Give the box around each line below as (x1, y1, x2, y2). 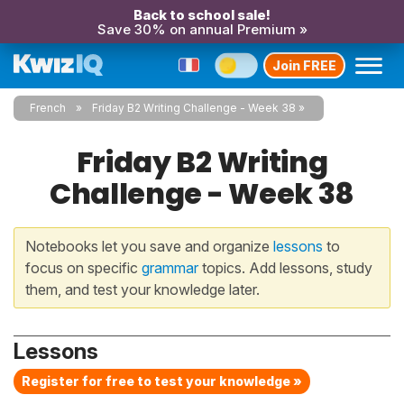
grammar (142, 259, 198, 277)
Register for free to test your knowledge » (22, 373, 302, 389)
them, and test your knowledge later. (25, 280, 260, 298)
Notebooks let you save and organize (25, 237, 273, 255)
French (30, 101, 66, 115)
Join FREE (272, 57, 336, 73)
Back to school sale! (133, 6, 271, 23)
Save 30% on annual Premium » (96, 21, 308, 38)
